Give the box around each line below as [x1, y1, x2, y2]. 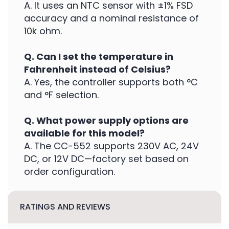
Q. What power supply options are [24, 114, 189, 127]
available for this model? [24, 127, 145, 140]
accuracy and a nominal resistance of [24, 12, 199, 25]
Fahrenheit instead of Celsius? [24, 63, 171, 76]
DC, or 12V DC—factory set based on [24, 152, 189, 165]
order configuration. [24, 165, 115, 178]
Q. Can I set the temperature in [24, 50, 173, 63]
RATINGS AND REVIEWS [20, 201, 110, 213]
